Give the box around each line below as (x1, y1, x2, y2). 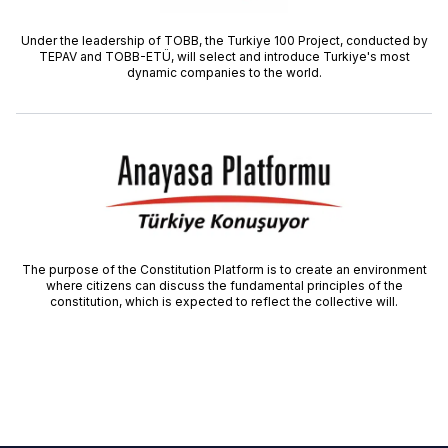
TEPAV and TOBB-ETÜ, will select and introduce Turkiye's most (38, 49, 410, 64)
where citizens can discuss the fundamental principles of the (45, 278, 403, 293)
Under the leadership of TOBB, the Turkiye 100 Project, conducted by (20, 33, 428, 48)
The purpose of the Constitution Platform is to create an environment (21, 262, 427, 277)
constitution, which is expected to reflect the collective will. (50, 294, 398, 309)
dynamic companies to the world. (126, 65, 322, 80)
